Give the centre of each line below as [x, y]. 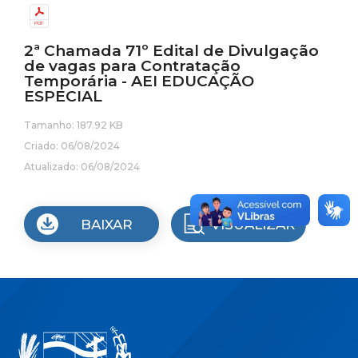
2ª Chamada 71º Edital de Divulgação [171, 51]
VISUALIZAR [254, 224]
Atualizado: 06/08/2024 [82, 167]
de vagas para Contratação [132, 66]
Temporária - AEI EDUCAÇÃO [139, 81]
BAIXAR [106, 224]
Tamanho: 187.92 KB [74, 125]
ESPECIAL [63, 96]
